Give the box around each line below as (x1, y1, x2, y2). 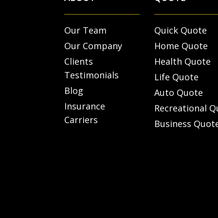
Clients (64, 55, 93, 68)
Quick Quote (154, 24, 207, 36)
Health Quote (154, 55, 211, 68)
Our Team (64, 24, 107, 36)
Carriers (64, 114, 98, 126)
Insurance (64, 100, 105, 112)
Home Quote (154, 40, 208, 52)
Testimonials (64, 69, 119, 81)
